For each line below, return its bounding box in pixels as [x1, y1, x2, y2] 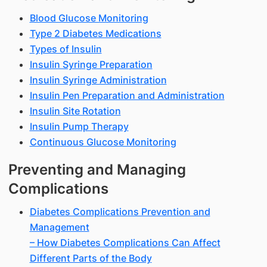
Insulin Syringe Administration [29, 74, 167, 86]
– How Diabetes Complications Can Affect [29, 237, 221, 249]
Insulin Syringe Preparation [29, 58, 153, 70]
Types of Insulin [29, 43, 102, 55]
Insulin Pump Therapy [29, 120, 129, 132]
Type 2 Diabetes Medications [29, 27, 162, 39]
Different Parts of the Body [29, 252, 152, 264]
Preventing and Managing [8, 161, 186, 178]
